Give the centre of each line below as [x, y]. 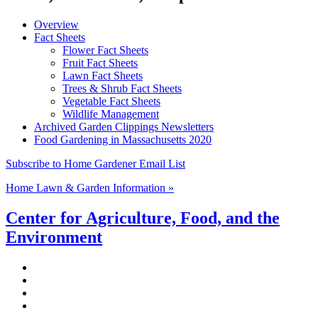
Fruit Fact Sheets [100, 63]
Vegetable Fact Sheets [111, 102]
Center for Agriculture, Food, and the [143, 218]
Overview [56, 25]
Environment [54, 237]
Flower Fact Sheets [105, 50]
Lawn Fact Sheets [103, 76]
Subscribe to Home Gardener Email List [95, 164]
